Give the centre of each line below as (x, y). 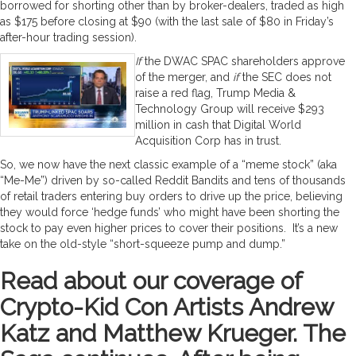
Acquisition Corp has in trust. (210, 140)
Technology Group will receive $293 (230, 108)
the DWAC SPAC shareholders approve (243, 61)
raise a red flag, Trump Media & (215, 93)
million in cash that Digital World (218, 124)
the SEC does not (285, 77)
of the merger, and (184, 77)
